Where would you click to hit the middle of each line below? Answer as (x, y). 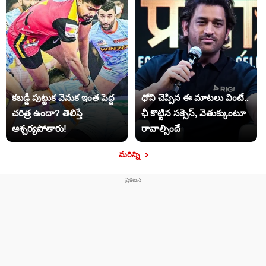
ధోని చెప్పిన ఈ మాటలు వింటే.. (195, 98)
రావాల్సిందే (161, 129)
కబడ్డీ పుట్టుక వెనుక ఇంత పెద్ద (63, 98)
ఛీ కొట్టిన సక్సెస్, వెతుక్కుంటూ (193, 113)
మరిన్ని (130, 155)
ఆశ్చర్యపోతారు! (39, 129)
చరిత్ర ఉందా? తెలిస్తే (47, 113)
